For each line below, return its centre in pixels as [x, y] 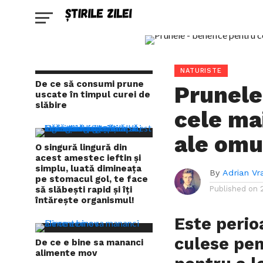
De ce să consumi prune [90, 84]
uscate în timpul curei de [93, 95]
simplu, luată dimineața [88, 168]
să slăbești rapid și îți [84, 190]
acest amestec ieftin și [88, 158]
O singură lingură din [81, 147]
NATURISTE [201, 71]
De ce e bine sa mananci [89, 242]
